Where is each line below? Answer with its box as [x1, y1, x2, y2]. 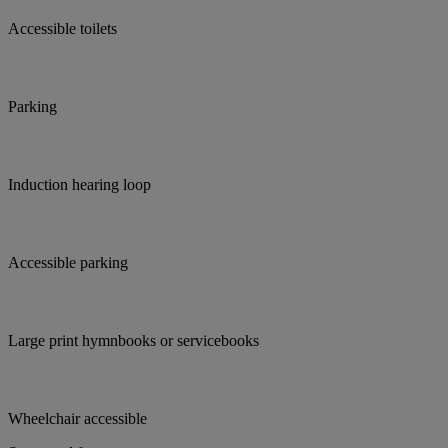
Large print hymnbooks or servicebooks [8, 332, 259, 350]
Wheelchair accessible [8, 410, 147, 428]
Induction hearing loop [8, 176, 151, 194]
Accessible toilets [8, 20, 117, 38]
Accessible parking [8, 254, 128, 272]
